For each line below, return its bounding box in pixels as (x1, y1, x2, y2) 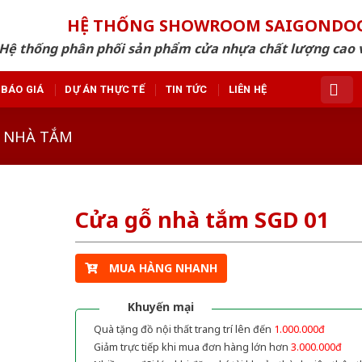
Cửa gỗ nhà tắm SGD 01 (74, 204, 330, 235)
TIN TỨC (165, 82, 208, 95)
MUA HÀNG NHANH (108, 259, 217, 276)
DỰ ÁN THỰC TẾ (65, 82, 145, 95)
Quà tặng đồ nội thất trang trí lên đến (93, 322, 274, 336)
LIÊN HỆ (228, 82, 267, 95)
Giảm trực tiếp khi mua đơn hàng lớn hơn (93, 339, 291, 354)
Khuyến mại (127, 298, 194, 314)
